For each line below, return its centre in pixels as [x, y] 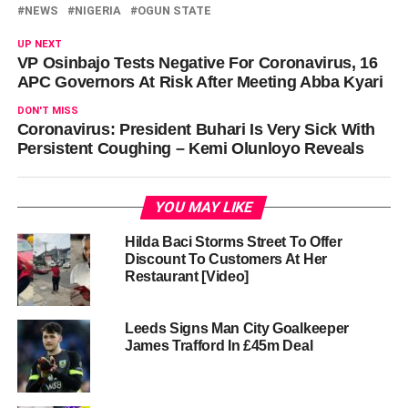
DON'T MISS [47, 110]
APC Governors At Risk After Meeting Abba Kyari [200, 82]
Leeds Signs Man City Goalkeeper [236, 328]
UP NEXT [39, 44]
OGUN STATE [174, 10]
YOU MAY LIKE [204, 207]
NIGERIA [97, 10]
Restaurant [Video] [187, 276]
